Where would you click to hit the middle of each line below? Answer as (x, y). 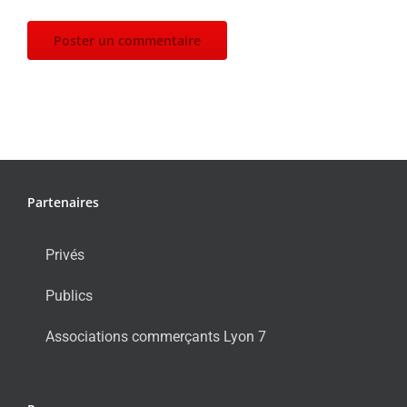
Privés (65, 254)
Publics (69, 295)
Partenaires (63, 202)
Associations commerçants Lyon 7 (156, 336)
